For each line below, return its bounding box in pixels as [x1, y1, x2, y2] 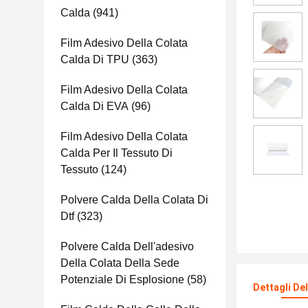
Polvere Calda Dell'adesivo [60, 241, 194, 252]
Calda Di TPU [60, 54, 129, 65]
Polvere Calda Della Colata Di [60, 194, 208, 206]
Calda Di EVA [60, 100, 129, 112]
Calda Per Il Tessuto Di [60, 147, 173, 159]
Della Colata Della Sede [60, 257, 179, 269]
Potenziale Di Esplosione [60, 274, 184, 285]
